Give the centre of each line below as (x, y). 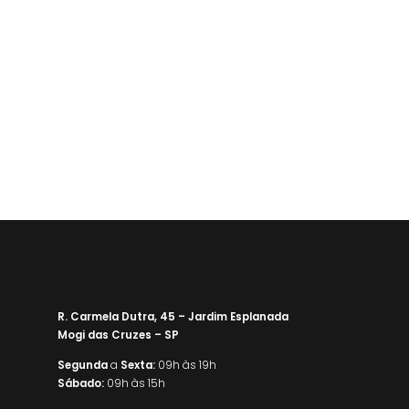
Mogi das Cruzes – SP (118, 335)
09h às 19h (185, 365)
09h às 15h (134, 383)
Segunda (82, 365)
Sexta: (137, 365)
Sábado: (80, 383)
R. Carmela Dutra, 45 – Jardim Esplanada (173, 316)
